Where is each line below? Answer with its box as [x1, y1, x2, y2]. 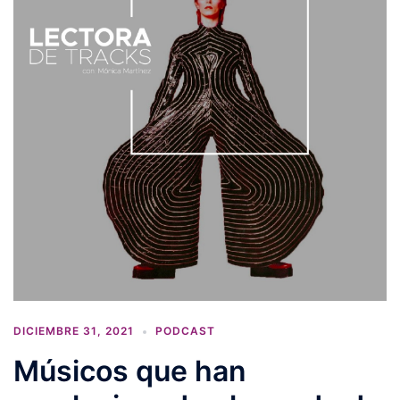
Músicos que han [13, 354, 246, 389]
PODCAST [155, 324, 215, 338]
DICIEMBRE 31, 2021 [13, 324, 134, 338]
